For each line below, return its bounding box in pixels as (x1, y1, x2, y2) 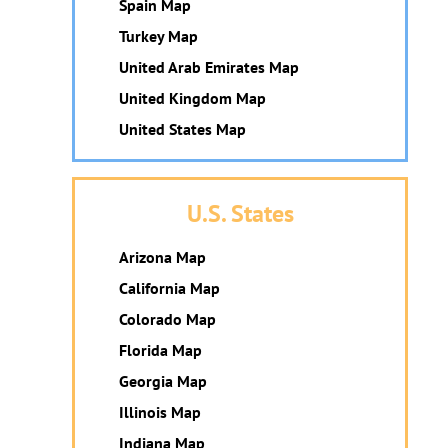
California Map (119, 278, 220, 298)
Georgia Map (119, 371, 207, 391)
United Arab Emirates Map (119, 57, 299, 77)
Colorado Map (119, 309, 216, 329)
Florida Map (119, 340, 202, 360)
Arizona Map (119, 247, 206, 267)
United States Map (119, 119, 246, 139)
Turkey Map (119, 26, 198, 46)
